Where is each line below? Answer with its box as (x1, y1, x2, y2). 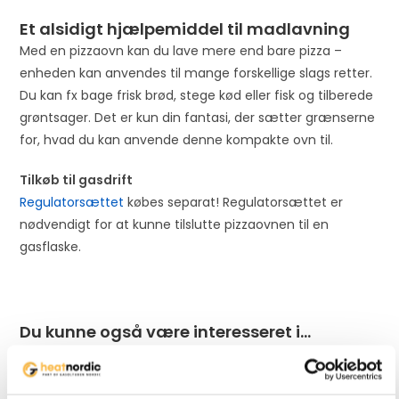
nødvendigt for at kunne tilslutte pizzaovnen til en (20, 216, 330, 234)
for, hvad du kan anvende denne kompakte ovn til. (20, 131, 334, 150)
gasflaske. (20, 238, 82, 256)
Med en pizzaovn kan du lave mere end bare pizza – (20, 42, 343, 61)
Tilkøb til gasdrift (20, 171, 134, 190)
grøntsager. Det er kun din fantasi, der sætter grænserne (20, 109, 376, 127)
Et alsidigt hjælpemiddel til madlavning (20, 18, 351, 41)
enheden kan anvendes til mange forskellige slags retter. (20, 64, 373, 83)
